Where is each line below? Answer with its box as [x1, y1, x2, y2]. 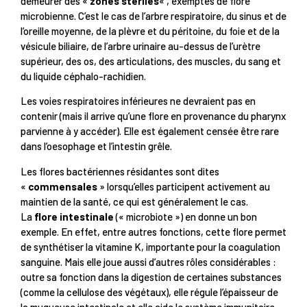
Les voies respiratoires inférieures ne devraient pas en [21, 95, 256, 108]
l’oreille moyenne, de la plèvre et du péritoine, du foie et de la [21, 25, 280, 38]
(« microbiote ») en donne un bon [114, 210, 257, 223]
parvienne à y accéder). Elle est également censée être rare [21, 125, 279, 138]
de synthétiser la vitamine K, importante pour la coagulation [21, 240, 280, 253]
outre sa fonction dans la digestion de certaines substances [21, 270, 282, 283]
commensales [28, 180, 97, 193]
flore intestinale [34, 210, 114, 223]
